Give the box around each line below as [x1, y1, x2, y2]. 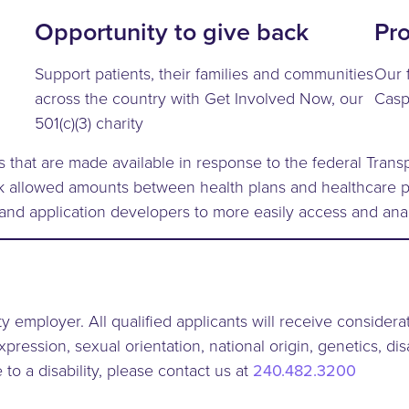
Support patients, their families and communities [35, 61, 373, 84]
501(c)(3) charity [35, 110, 143, 133]
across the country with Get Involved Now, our [35, 86, 363, 109]
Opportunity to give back [35, 13, 309, 49]
